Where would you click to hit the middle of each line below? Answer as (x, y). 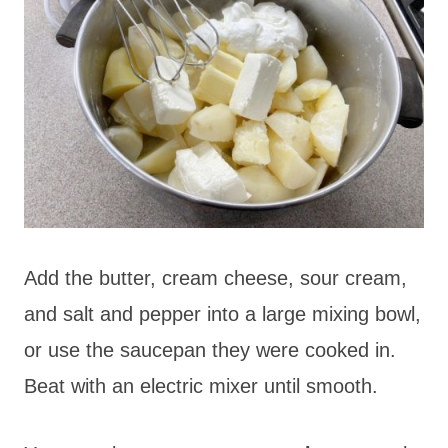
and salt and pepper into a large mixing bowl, (222, 313)
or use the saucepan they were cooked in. (210, 349)
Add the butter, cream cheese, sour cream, (215, 277)
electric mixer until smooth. (259, 385)
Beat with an (79, 385)
